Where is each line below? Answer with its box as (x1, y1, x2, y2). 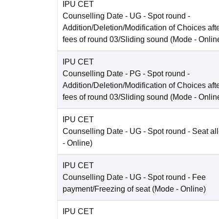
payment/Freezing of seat (63, 185, 150, 194)
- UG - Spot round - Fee (123, 173, 206, 182)
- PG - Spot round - (123, 69, 190, 78)
